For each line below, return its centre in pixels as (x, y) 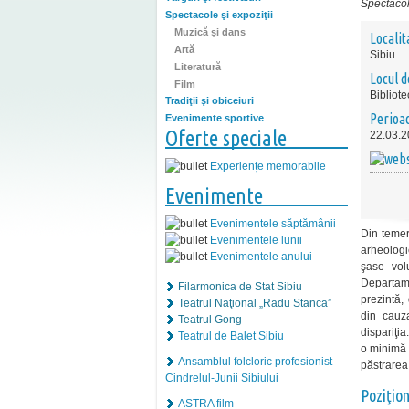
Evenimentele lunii (256, 241)
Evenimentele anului (261, 257)
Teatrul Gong (210, 320)
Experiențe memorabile (268, 167)
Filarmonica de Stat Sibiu (240, 287)
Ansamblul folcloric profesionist (255, 362)
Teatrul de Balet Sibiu (231, 336)
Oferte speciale (226, 139)
